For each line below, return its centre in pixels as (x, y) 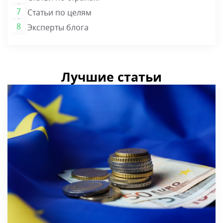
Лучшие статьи (111, 77)
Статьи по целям (59, 12)
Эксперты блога (58, 27)
